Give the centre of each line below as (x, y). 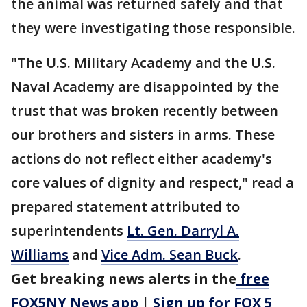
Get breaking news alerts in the (124, 279)
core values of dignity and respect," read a (152, 183)
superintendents (69, 231)
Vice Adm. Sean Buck (170, 255)
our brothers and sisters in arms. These (143, 135)
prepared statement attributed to (125, 207)
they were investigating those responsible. (153, 28)
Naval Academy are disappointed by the (145, 87)
